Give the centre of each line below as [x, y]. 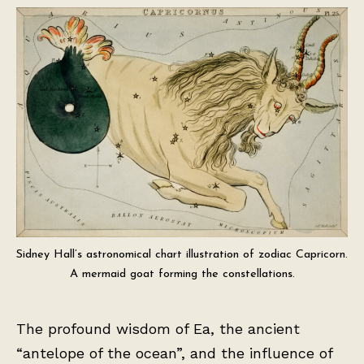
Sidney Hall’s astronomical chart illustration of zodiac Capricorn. [182, 254]
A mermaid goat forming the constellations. [182, 274]
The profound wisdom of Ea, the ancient [158, 328]
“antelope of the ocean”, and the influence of [174, 353]
